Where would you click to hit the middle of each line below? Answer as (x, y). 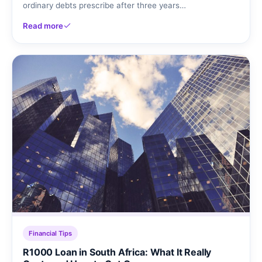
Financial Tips (50, 234)
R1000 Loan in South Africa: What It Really (117, 252)
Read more (43, 25)
